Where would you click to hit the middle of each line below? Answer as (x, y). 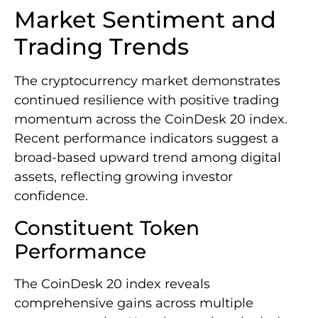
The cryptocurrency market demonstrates (147, 81)
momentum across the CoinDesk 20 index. (151, 120)
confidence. (51, 196)
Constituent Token (107, 227)
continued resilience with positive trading (147, 100)
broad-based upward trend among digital (148, 158)
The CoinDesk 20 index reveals (112, 284)
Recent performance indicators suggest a (147, 139)
